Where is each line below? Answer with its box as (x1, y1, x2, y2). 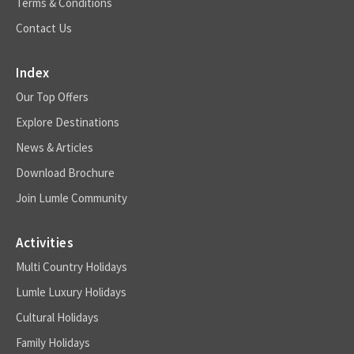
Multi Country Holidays (16, 258, 127, 274)
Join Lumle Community (16, 190, 127, 205)
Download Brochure (16, 164, 115, 180)
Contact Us (16, 20, 72, 36)
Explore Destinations (16, 114, 119, 130)
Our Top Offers (16, 88, 88, 104)
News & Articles (16, 139, 93, 155)
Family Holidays (16, 334, 90, 350)
